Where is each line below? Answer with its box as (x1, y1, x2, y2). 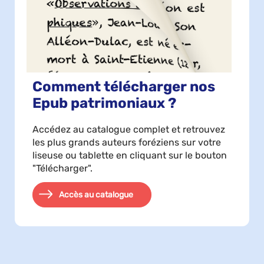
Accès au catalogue (59, 189, 133, 200)
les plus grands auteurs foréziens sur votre (32, 136, 221, 148)
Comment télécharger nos (32, 78, 215, 95)
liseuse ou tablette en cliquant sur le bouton (32, 149, 227, 161)
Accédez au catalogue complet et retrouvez (32, 123, 225, 135)
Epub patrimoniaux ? (32, 94, 176, 111)
